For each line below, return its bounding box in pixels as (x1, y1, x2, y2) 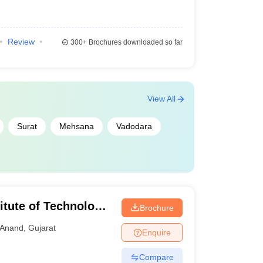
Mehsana (59, 122, 94, 131)
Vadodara (116, 122, 152, 131)
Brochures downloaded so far (86, 38, 183, 46)
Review (7, 37, 35, 46)
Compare (139, 252, 174, 262)
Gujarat (28, 222, 56, 232)
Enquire (141, 227, 171, 237)
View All (147, 94, 176, 103)
